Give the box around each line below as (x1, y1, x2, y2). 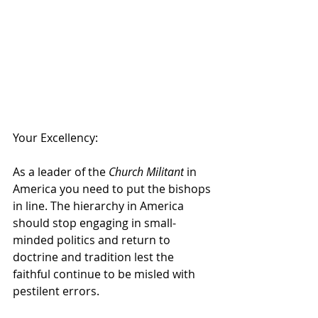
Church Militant (109, 163, 184, 180)
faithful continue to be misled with (13, 265, 198, 282)
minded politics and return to (13, 231, 173, 248)
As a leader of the (13, 163, 109, 180)
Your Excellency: (13, 129, 98, 146)
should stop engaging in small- (13, 214, 176, 231)
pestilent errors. (13, 283, 99, 299)
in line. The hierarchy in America (13, 197, 187, 214)
